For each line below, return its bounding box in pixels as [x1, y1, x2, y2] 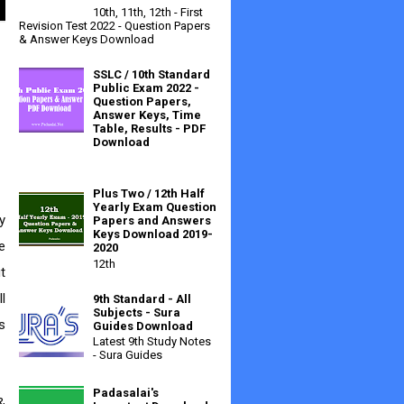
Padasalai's [93, 385, 160, 399]
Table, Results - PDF [93, 122, 207, 136]
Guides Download [93, 318, 194, 333]
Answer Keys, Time [93, 108, 202, 123]
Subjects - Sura [93, 305, 181, 319]
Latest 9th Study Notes [93, 335, 212, 349]
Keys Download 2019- [93, 227, 214, 241]
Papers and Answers [93, 214, 212, 227]
